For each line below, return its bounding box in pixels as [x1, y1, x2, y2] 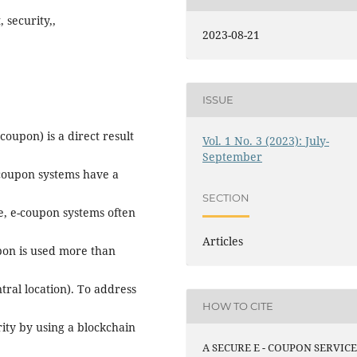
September [202, 148, 263, 164]
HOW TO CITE [202, 300, 274, 313]
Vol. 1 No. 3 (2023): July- [202, 132, 330, 148]
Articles [202, 233, 244, 249]
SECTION [202, 191, 250, 205]
